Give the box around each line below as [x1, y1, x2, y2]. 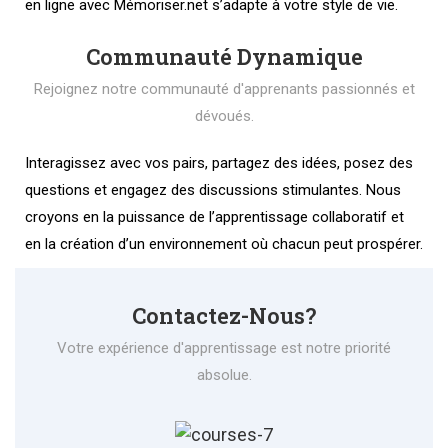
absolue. [196, 366, 252, 384]
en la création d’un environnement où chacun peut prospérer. [25, 235, 423, 253]
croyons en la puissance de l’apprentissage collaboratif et [25, 208, 404, 226]
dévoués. [194, 107, 254, 125]
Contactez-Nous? [132, 301, 316, 330]
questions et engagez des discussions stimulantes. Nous [25, 181, 401, 199]
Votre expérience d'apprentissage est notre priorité [57, 339, 391, 357]
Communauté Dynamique [85, 42, 363, 71]
